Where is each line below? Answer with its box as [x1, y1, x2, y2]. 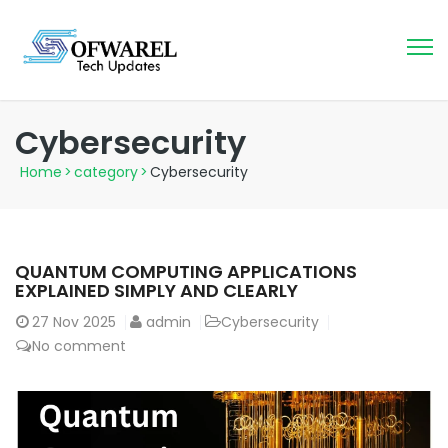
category [74, 162, 138, 183]
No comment [32, 336, 126, 357]
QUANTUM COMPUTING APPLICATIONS [15, 259, 357, 285]
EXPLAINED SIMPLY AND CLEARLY [15, 278, 298, 304]
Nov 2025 [53, 312, 116, 333]
